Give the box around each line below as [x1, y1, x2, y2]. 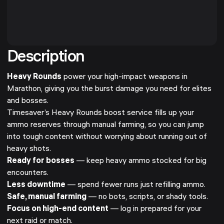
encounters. [7, 169, 48, 177]
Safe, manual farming [7, 193, 86, 201]
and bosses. [7, 97, 48, 105]
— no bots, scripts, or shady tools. [86, 193, 208, 201]
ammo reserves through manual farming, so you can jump [7, 121, 204, 129]
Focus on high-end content [7, 205, 108, 213]
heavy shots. [7, 145, 51, 153]
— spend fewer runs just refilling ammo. [65, 181, 205, 189]
